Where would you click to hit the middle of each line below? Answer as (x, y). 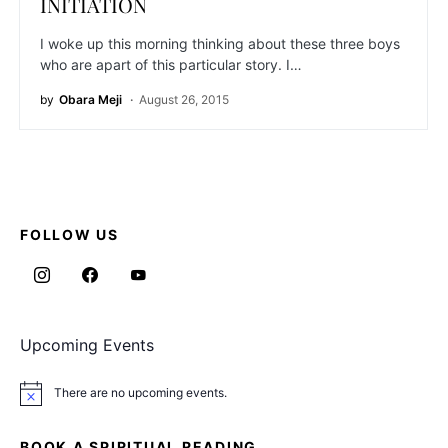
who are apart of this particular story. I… (171, 65)
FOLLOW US (69, 235)
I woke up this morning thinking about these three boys (220, 44)
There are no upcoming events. (140, 393)
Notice (37, 399)
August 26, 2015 (184, 100)
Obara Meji (90, 100)
